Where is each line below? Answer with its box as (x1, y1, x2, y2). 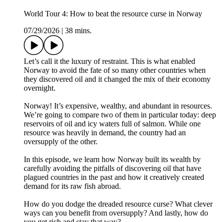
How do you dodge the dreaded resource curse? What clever (24, 200, 213, 209)
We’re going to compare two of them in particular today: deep (24, 111, 216, 119)
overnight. (24, 84, 55, 93)
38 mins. (65, 26, 92, 35)
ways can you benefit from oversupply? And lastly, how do (24, 209, 208, 218)
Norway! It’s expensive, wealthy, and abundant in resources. (24, 102, 212, 111)
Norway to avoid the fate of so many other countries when (24, 66, 206, 75)
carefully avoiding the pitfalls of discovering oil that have (24, 164, 201, 173)
